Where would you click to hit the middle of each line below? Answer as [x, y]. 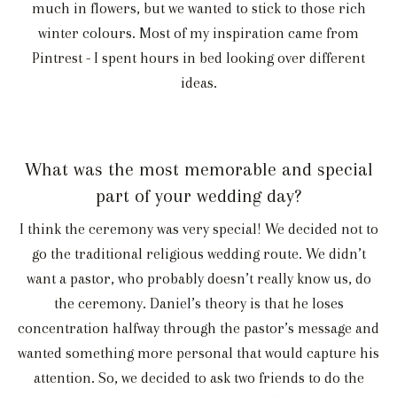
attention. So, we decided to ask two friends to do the [198, 378]
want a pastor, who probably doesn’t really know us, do [198, 279]
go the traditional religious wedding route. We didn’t [198, 254]
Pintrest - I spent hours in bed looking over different [198, 58]
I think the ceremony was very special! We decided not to [198, 230]
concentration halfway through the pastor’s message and [198, 329]
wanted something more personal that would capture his [198, 354]
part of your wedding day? [198, 196]
